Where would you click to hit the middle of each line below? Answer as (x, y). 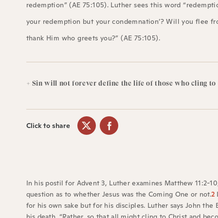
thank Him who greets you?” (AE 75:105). (93, 38)
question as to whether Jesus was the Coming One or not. (118, 194)
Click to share (48, 125)
